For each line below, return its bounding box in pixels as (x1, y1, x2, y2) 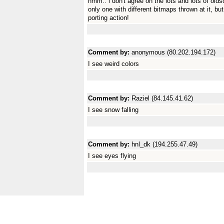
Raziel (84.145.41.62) (131, 94, 193, 102)
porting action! (88, 14, 129, 21)
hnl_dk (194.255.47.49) (131, 140, 197, 148)
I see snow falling (88, 106, 138, 113)
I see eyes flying (88, 152, 136, 159)
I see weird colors (88, 60, 139, 67)
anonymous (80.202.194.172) (131, 48, 215, 56)
